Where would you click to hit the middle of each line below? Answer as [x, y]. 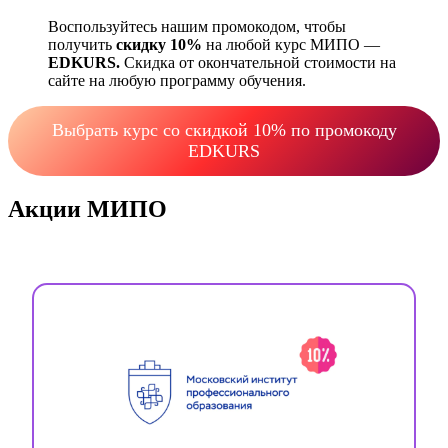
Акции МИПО [87, 208]
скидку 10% [159, 44]
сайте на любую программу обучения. [177, 80]
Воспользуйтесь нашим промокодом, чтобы [197, 26]
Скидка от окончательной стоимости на [258, 62]
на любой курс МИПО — [291, 44]
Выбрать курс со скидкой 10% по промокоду [224, 129]
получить [82, 44]
